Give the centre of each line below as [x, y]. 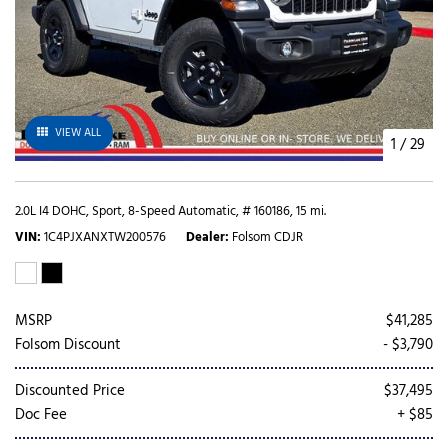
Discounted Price [70, 390]
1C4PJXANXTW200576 [105, 237]
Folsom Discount [68, 344]
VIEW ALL [78, 132]
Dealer [205, 237]
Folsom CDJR [267, 237]
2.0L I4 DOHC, [52, 211]
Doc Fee [41, 414]
